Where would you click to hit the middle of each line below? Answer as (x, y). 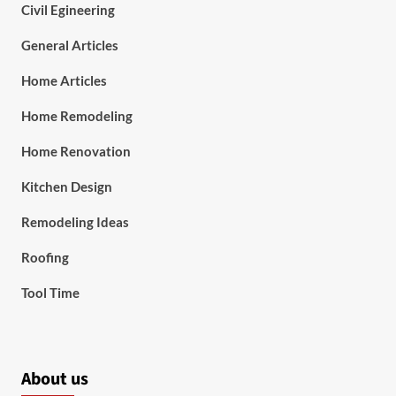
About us (54, 379)
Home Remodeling (76, 116)
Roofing (45, 257)
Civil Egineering (68, 10)
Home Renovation (76, 151)
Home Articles (64, 80)
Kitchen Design (66, 187)
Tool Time (50, 293)
